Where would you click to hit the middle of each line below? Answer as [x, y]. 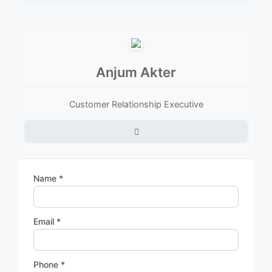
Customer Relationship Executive [136, 104]
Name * [48, 178]
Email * [47, 221]
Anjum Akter [136, 72]
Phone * [49, 264]
